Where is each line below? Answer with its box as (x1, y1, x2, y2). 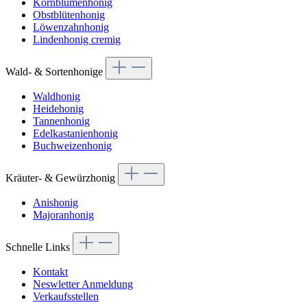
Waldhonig (33, 90, 80, 103)
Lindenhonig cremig (33, 34, 121, 46)
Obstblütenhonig (33, 9, 105, 21)
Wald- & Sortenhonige (5, 66, 106, 78)
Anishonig (33, 197, 78, 209)
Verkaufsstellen (33, 291, 99, 303)
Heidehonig (33, 103, 84, 115)
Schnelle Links (5, 241, 73, 254)
